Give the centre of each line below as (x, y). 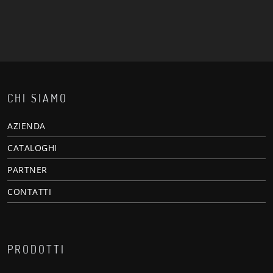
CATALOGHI (32, 148)
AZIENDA (27, 126)
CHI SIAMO (37, 98)
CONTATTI (29, 192)
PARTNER (27, 170)
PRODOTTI (36, 249)
